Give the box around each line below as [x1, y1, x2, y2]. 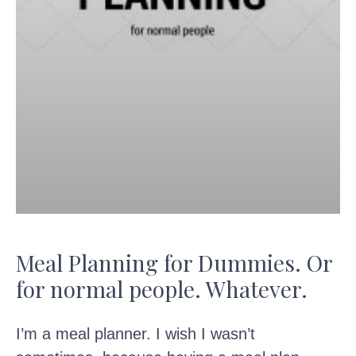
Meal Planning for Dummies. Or [16, 247, 332, 277]
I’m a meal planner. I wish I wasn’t [16, 324, 255, 342]
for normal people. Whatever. [16, 273, 308, 304]
